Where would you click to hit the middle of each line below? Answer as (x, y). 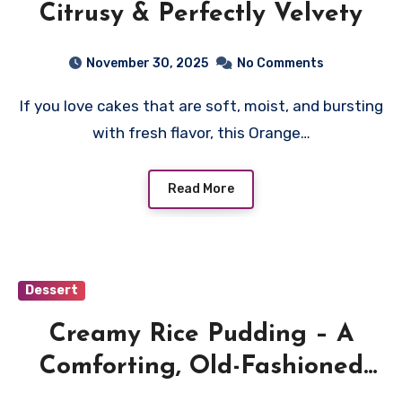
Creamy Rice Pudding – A (201, 334)
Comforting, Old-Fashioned (201, 367)
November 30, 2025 (147, 63)
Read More (201, 188)
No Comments (280, 63)
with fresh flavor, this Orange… (201, 132)
